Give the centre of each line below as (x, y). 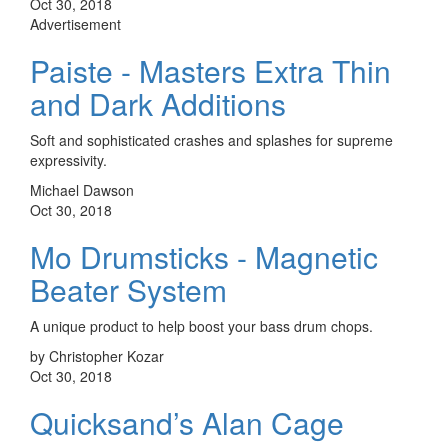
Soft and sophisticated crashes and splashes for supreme (211, 139)
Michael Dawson (82, 189)
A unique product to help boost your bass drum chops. (201, 325)
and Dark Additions (158, 103)
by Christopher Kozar (97, 355)
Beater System (128, 289)
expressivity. (68, 159)
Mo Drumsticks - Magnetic (204, 256)
